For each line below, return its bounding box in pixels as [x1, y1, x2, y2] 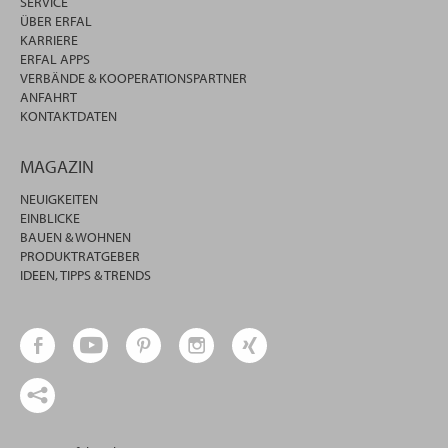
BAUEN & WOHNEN [20, 228, 131, 247]
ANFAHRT [20, 88, 77, 107]
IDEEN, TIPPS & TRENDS [20, 266, 151, 285]
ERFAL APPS [20, 50, 90, 69]
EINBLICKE [20, 209, 80, 228]
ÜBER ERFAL [20, 12, 92, 31]
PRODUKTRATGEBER [20, 247, 140, 266]
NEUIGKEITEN [20, 190, 98, 209]
